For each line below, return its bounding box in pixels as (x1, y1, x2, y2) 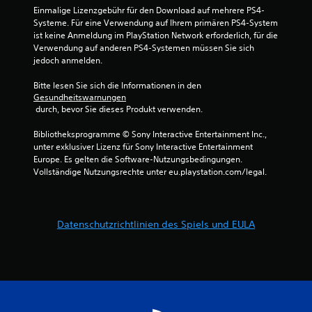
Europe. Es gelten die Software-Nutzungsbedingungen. (33, 153, 242, 166)
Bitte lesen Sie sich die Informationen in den (33, 79, 203, 92)
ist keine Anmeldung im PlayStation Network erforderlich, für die (33, 29, 278, 42)
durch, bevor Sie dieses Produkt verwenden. (36, 103, 203, 116)
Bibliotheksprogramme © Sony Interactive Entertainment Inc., (33, 128, 267, 141)
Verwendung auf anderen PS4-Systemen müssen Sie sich (33, 42, 254, 54)
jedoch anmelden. (33, 54, 102, 67)
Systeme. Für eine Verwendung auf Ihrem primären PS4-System (33, 17, 278, 29)
